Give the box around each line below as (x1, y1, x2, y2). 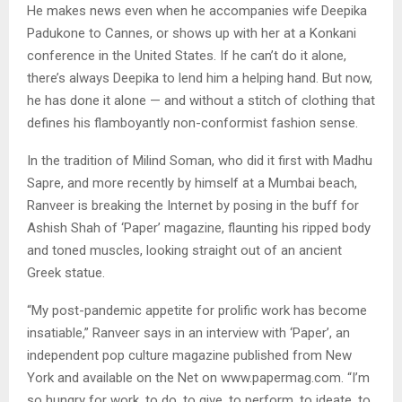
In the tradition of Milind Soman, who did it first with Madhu (27, 152, 372, 169)
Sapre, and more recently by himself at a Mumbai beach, (27, 174, 357, 191)
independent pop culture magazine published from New (27, 346, 352, 363)
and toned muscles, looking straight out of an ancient (27, 241, 342, 258)
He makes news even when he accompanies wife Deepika (27, 2, 367, 19)
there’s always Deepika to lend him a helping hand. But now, (27, 69, 372, 86)
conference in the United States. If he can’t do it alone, (27, 47, 346, 64)
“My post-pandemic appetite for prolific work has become (27, 301, 367, 319)
